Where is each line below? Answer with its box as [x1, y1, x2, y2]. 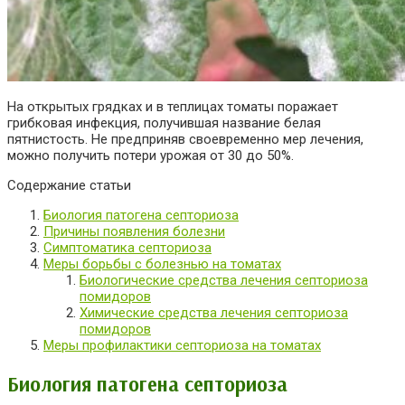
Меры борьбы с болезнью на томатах [43, 256, 281, 273]
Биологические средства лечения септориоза [80, 272, 368, 289]
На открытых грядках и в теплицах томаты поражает [7, 99, 338, 116]
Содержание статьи [7, 177, 131, 194]
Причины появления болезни [43, 223, 225, 240]
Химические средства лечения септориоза [80, 305, 348, 322]
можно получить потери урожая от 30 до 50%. [7, 147, 294, 165]
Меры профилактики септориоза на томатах [43, 337, 321, 354]
